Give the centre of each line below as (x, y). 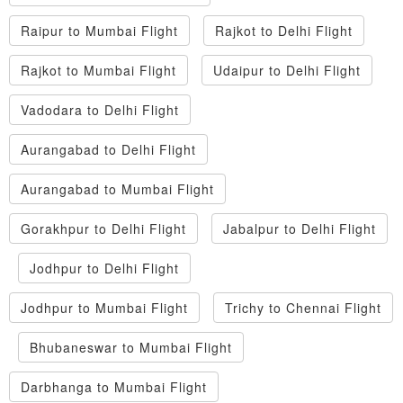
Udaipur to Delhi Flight (287, 71)
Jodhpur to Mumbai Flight (104, 308)
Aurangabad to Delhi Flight (108, 150)
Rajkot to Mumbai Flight (99, 71)
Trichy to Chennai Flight (303, 308)
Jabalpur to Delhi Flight (300, 229)
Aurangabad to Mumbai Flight (117, 189)
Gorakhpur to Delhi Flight (103, 229)
